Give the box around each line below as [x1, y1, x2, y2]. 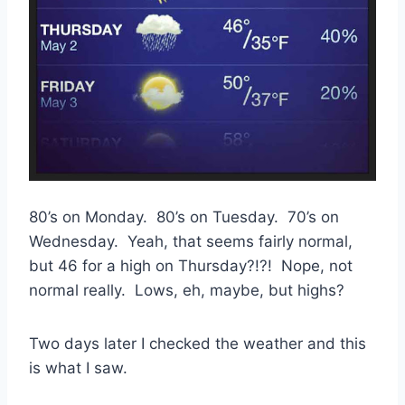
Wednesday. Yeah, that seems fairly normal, [29, 231, 353, 250]
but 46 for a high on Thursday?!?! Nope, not [29, 256, 353, 275]
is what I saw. [29, 358, 127, 377]
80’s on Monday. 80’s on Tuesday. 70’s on [29, 207, 339, 226]
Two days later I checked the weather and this [29, 334, 366, 353]
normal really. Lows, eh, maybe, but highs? [29, 280, 344, 299]
